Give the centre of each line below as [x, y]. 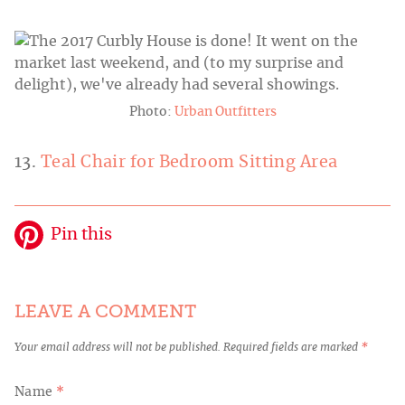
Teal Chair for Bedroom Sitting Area [189, 162]
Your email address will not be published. [118, 347]
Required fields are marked [292, 347]
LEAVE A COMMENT [105, 311]
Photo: [151, 112]
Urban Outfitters [225, 112]
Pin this [81, 235]
